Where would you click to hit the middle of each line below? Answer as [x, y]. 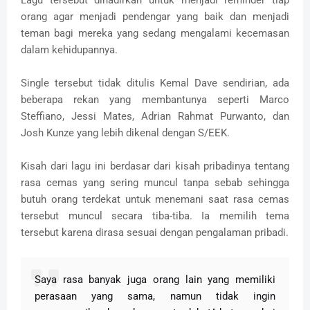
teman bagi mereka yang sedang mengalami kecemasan [155, 34]
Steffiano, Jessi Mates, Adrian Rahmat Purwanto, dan [155, 117]
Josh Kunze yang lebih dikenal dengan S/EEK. [125, 133]
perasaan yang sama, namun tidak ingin [155, 297]
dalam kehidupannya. [69, 50]
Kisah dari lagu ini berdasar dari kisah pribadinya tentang [155, 166]
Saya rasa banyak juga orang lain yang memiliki [155, 280]
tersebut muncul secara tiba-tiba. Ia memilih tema [155, 216]
